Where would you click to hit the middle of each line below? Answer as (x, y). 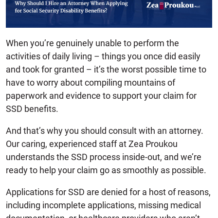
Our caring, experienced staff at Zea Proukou (92, 144)
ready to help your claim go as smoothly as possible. (106, 170)
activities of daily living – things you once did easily (103, 56)
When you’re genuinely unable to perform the (92, 43)
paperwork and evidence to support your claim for (101, 95)
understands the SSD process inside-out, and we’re (104, 157)
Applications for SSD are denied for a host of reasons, (108, 192)
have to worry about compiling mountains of (91, 82)
